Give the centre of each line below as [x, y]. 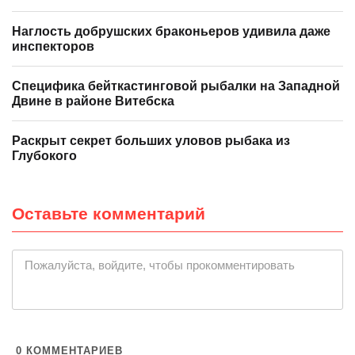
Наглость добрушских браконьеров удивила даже [171, 32]
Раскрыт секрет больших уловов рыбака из [151, 141]
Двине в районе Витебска [93, 101]
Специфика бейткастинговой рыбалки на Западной [176, 86]
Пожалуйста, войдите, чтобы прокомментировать [160, 265]
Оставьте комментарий [109, 214]
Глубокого [44, 156]
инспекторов [53, 47]
